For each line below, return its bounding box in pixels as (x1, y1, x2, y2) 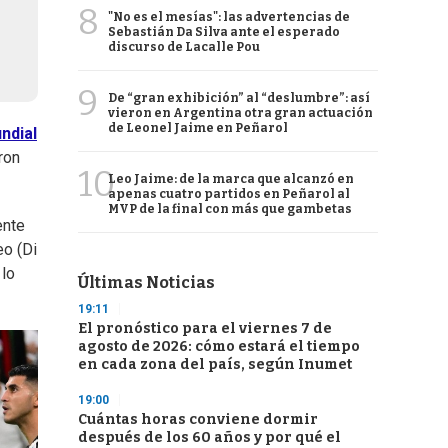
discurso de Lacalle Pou (108, 40, 260, 54)
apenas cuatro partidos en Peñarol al (108, 187, 350, 201)
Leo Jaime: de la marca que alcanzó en (108, 172, 354, 186)
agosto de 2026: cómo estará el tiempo (78, 338, 360, 355)
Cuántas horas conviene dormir (78, 411, 318, 428)
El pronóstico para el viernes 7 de (78, 320, 332, 337)
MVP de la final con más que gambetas (108, 202, 352, 216)
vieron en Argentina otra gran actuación (108, 106, 373, 120)
